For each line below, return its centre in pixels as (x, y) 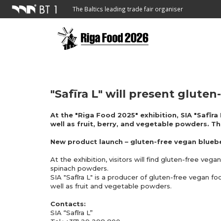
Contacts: (68, 204)
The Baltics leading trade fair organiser (128, 9)
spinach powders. (79, 168)
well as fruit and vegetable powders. (111, 186)
